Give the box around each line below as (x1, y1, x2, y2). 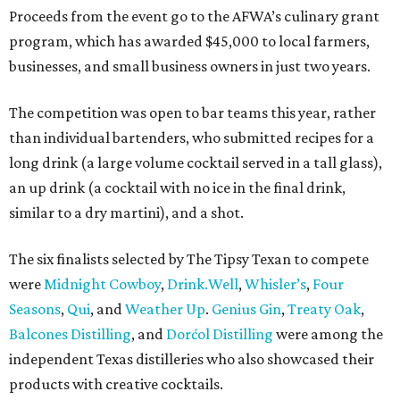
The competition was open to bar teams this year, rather (9, 104, 376, 122)
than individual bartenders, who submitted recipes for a (9, 129, 374, 147)
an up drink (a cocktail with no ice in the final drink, (9, 179, 346, 197)
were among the (273, 325, 383, 344)
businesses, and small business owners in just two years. (9, 57, 371, 76)
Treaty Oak (287, 300, 361, 319)
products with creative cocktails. (9, 375, 223, 394)
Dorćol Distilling (166, 325, 273, 344)
